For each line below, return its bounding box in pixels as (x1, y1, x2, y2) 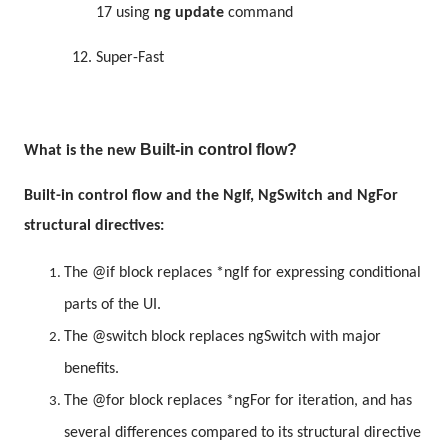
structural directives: (24, 218, 164, 234)
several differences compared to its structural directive (64, 425, 421, 441)
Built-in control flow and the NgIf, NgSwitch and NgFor (24, 188, 398, 204)
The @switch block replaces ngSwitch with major (64, 329, 381, 345)
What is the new (24, 143, 140, 159)
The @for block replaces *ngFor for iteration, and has (64, 393, 412, 409)
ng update (154, 5, 224, 21)
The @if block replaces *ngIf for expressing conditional (64, 265, 421, 281)
